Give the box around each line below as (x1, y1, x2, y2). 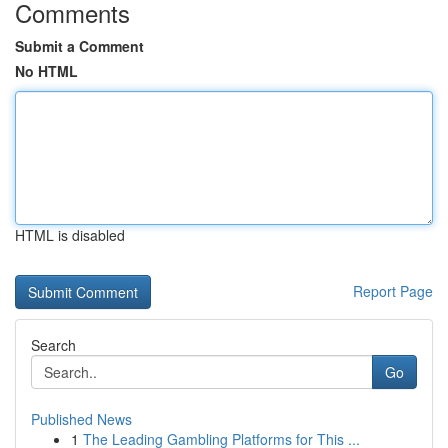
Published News (31, 409, 132, 429)
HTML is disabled (15, 225, 125, 245)
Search (31, 335, 76, 355)
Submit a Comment (15, 36, 144, 56)
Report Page (353, 281, 433, 301)
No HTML (15, 61, 78, 81)
